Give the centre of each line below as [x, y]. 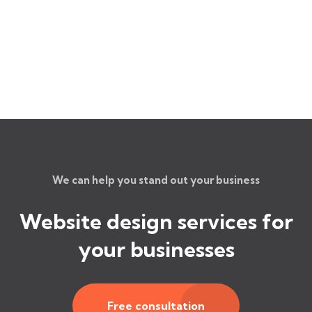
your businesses [156, 249]
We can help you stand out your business [156, 180]
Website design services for [156, 221]
